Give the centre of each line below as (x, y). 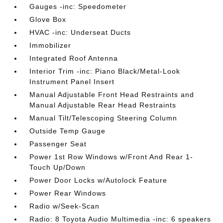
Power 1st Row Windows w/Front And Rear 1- (111, 157)
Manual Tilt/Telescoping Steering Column (104, 118)
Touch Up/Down (58, 167)
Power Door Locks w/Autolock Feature (99, 180)
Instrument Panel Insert (72, 81)
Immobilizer (51, 45)
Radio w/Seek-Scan (65, 206)
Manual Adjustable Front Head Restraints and (112, 94)
